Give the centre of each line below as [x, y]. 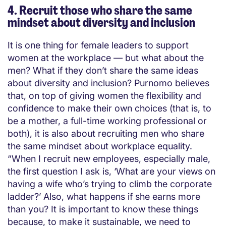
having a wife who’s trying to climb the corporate [110, 184]
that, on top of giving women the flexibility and [104, 96]
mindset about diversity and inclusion [101, 23]
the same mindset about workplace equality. [100, 146]
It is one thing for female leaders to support [98, 45]
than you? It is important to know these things [103, 209]
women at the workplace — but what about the [106, 58]
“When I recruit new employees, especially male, [109, 159]
